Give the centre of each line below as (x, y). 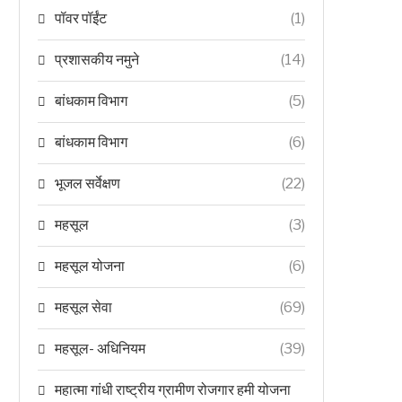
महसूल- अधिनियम (100, 349)
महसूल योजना (90, 266)
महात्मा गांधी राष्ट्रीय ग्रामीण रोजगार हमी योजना (173, 390)
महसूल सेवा (83, 307)
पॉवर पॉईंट (81, 18)
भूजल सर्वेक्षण (87, 184)
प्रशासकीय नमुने (97, 60)
